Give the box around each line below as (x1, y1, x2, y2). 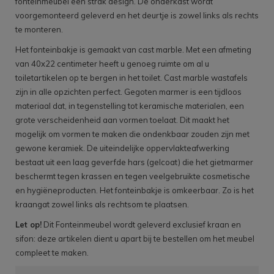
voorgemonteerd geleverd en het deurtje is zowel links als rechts (15, 10, 259, 21)
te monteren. (15, 24, 63, 35)
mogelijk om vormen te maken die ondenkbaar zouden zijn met (15, 129, 250, 139)
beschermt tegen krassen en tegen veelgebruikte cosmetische (15, 171, 250, 182)
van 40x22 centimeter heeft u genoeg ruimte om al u (15, 59, 209, 69)
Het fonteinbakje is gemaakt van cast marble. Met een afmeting (15, 45, 251, 55)
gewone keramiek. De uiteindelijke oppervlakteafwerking (15, 143, 229, 154)
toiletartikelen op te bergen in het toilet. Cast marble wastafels (15, 73, 248, 83)
